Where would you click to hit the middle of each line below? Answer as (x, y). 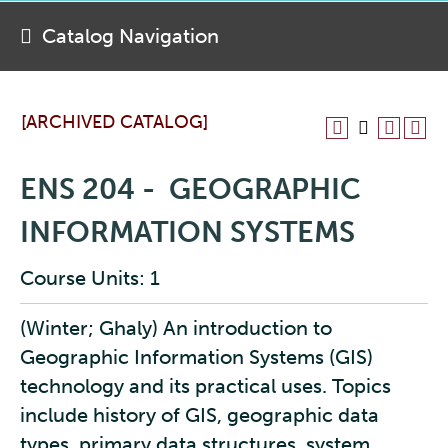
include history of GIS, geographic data (199, 415)
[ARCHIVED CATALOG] (114, 122)
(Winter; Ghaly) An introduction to (176, 328)
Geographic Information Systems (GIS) (196, 357)
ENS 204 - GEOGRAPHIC (190, 189)
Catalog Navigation (130, 36)
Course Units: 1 (90, 278)
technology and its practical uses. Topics (205, 386)
